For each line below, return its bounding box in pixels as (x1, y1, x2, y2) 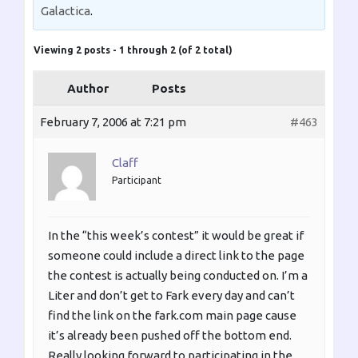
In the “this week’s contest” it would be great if (48, 229, 304, 243)
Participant (112, 175, 161, 186)
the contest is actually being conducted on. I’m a (48, 268, 308, 283)
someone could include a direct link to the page (48, 249, 304, 263)
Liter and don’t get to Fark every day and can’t (48, 288, 295, 303)
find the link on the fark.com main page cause (48, 308, 296, 323)
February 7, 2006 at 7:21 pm (40, 115, 186, 129)
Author (67, 82, 109, 96)
